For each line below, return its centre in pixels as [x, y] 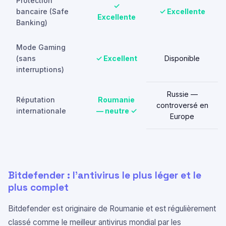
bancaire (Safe [42, 11]
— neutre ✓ [116, 111]
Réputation [36, 100]
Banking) [32, 22]
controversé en [182, 105]
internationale [41, 111]
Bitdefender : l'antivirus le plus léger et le [105, 175]
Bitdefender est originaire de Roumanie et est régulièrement [112, 209]
